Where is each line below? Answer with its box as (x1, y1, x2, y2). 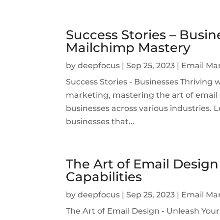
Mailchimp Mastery (66, 39, 191, 55)
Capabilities (66, 168, 142, 185)
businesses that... (66, 116, 135, 126)
